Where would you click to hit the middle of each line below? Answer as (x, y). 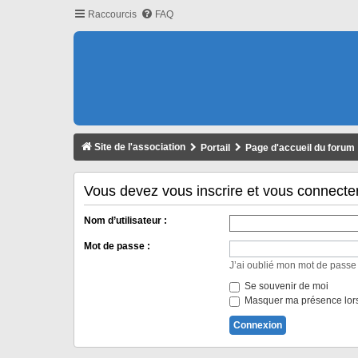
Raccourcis (112, 14)
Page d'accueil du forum (300, 148)
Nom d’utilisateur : (125, 221)
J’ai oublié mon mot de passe (292, 266)
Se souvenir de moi (285, 286)
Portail (215, 148)
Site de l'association (140, 147)
